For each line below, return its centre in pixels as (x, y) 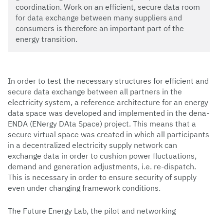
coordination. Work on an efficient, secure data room (108, 7)
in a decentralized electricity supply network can (92, 145)
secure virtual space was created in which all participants (109, 134)
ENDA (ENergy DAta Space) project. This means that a (102, 123)
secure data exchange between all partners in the (95, 91)
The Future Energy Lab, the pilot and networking (92, 210)
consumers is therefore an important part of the (100, 28)
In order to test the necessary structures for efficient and (108, 81)
